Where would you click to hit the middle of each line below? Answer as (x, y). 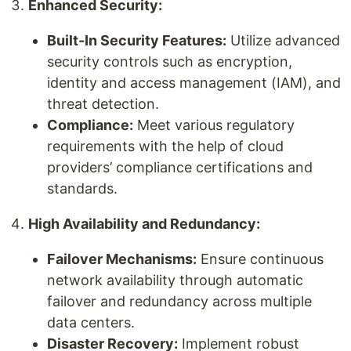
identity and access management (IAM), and (194, 83)
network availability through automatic (175, 280)
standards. (82, 188)
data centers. (91, 322)
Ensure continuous (260, 259)
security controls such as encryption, (170, 62)
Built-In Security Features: (137, 40)
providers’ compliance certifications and (180, 167)
